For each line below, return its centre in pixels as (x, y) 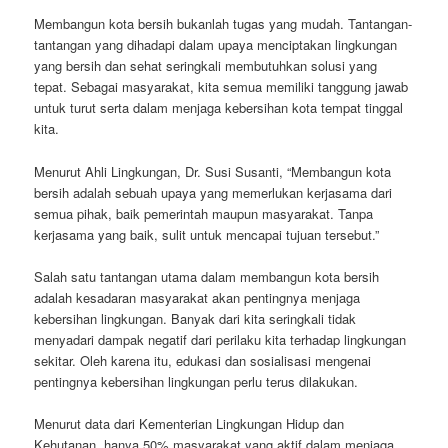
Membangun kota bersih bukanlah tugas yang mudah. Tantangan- (223, 24)
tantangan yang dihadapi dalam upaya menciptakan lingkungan (216, 45)
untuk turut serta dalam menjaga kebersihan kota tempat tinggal (219, 108)
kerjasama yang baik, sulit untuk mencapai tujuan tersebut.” (207, 234)
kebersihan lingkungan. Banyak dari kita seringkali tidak (195, 318)
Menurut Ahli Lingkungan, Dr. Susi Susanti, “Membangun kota (213, 171)
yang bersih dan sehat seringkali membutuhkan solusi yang (206, 66)
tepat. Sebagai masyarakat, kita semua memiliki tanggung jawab (221, 87)
